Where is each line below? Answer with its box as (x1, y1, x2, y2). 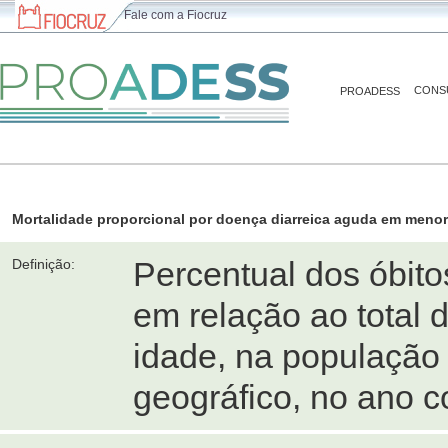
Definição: (12, 256, 75, 272)
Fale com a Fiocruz (124, 8, 227, 22)
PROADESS (340, 85, 400, 97)
